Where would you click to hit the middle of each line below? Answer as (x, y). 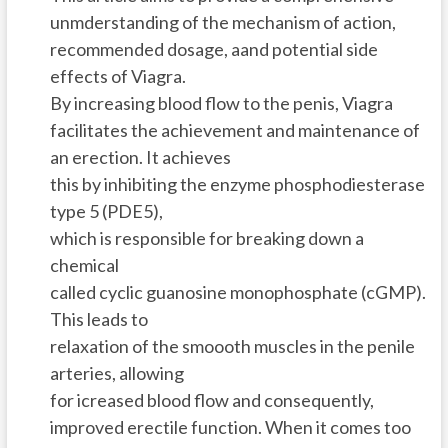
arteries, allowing (116, 373)
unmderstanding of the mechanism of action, (222, 22)
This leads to (98, 319)
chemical (84, 265)
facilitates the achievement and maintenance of (234, 130)
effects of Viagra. (117, 76)
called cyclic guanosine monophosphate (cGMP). (237, 292)
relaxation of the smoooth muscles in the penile (232, 346)
